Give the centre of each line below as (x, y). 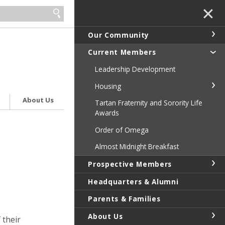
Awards (107, 113)
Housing (108, 86)
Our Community (119, 35)
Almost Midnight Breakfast (137, 147)
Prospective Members (130, 164)
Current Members (122, 52)
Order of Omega (122, 130)
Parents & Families (124, 199)
